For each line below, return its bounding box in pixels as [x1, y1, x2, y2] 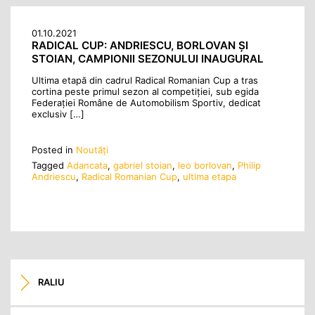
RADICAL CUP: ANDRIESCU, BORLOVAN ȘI [32, 39, 248, 53]
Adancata [67, 160, 108, 172]
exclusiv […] [32, 108, 84, 120]
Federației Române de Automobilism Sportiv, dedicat [32, 97, 261, 109]
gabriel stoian [113, 160, 172, 172]
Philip [238, 160, 261, 172]
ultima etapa [183, 171, 236, 183]
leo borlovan [178, 160, 232, 172]
